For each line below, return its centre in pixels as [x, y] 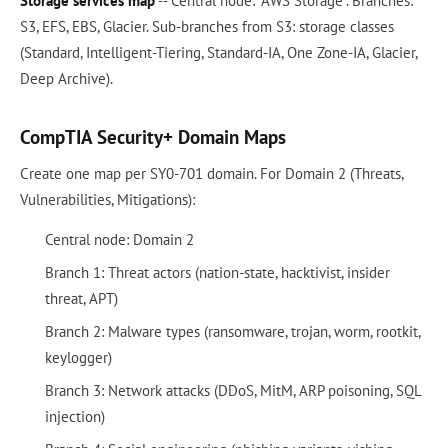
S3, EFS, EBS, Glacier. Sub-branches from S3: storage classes [207, 26]
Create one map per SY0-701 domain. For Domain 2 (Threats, [211, 173]
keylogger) [78, 357]
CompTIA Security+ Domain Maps [153, 136]
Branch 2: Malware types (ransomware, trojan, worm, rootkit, [232, 331]
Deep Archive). [66, 78]
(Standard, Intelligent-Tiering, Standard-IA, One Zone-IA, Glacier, [218, 52]
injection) [74, 416]
